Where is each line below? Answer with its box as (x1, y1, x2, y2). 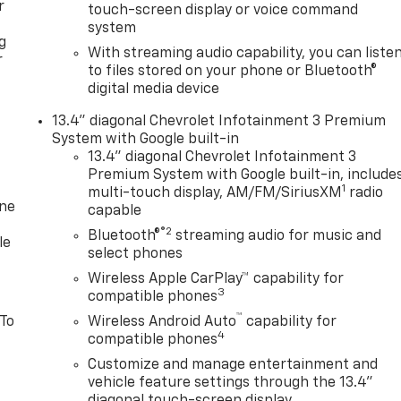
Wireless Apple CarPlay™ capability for (88, 272, 345, 287)
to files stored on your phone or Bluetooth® (88, 64, 378, 80)
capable (88, 204, 142, 219)
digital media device (88, 82, 220, 98)
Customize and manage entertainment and (88, 358, 379, 373)
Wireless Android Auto (88, 315, 237, 330)
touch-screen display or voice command (88, 4, 359, 19)
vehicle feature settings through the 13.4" (88, 376, 374, 391)
